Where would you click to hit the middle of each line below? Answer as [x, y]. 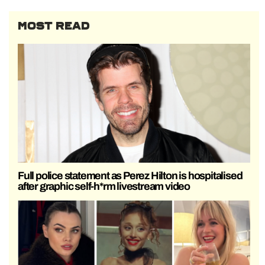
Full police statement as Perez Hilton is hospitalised [130, 175]
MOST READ [54, 26]
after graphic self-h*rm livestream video [104, 186]
